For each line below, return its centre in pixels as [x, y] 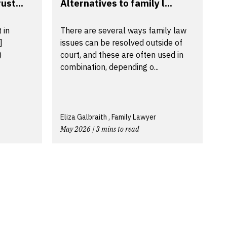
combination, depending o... [109, 67]
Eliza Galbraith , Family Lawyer [108, 117]
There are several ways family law [123, 30]
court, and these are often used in [122, 54]
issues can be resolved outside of [121, 42]
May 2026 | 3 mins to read [100, 129]
